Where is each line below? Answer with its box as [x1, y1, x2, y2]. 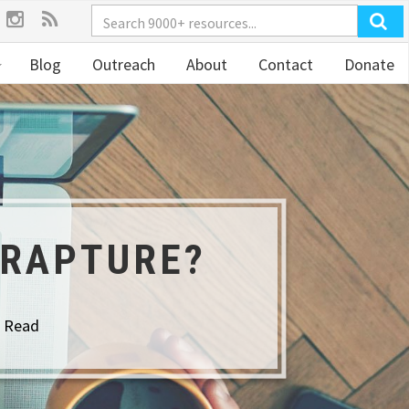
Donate [341, 54, 394, 75]
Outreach [89, 54, 155, 75]
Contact [255, 54, 313, 75]
